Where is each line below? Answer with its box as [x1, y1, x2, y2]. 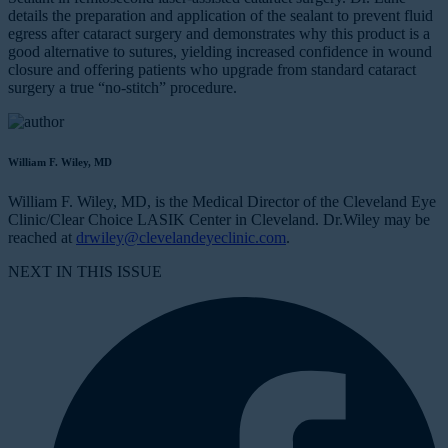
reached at [8, 228, 76, 246]
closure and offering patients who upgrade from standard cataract [8, 60, 416, 78]
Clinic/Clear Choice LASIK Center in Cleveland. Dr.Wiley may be [8, 210, 430, 228]
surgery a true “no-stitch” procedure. [8, 78, 237, 96]
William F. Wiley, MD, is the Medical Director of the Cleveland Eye [8, 192, 436, 210]
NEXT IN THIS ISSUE [8, 262, 162, 280]
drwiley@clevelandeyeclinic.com [76, 228, 286, 246]
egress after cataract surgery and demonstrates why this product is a [8, 24, 430, 42]
